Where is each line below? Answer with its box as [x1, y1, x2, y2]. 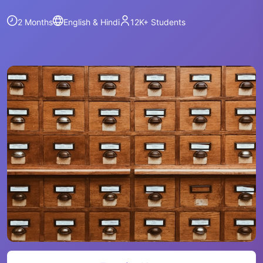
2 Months [18, 16, 53, 27]
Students [149, 16, 186, 27]
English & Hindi [63, 16, 120, 27]
